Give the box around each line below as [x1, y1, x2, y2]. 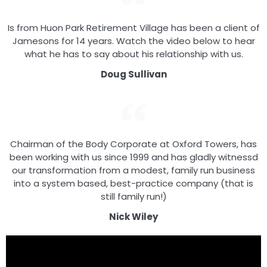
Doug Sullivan [100, 68, 167, 81]
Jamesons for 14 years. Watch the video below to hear [12, 35, 255, 48]
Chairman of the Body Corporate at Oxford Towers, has [10, 138, 257, 151]
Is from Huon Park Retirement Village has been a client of [7, 21, 260, 35]
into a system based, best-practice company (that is [14, 177, 253, 190]
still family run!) [100, 190, 167, 203]
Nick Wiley [109, 210, 158, 223]
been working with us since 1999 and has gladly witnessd [9, 151, 258, 164]
